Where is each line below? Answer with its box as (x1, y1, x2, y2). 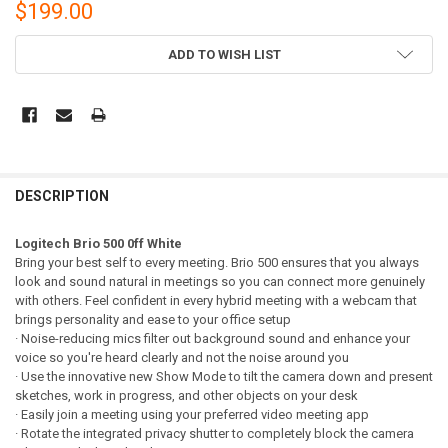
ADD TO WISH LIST (167, 47, 281, 62)
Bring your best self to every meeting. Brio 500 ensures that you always (14, 255, 419, 271)
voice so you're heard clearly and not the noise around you (14, 350, 349, 366)
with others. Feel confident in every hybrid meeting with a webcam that (14, 293, 417, 309)
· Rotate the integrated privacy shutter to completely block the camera (14, 426, 414, 442)
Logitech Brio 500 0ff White (14, 236, 182, 252)
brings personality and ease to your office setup (14, 312, 291, 328)
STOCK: (14, 56, 61, 71)
